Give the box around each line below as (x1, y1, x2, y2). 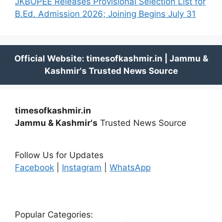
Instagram (62, 163, 102, 173)
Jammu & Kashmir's (15, 118, 98, 128)
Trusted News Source (98, 118, 186, 128)
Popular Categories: (15, 210, 93, 220)
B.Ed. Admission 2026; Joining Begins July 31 (15, 9, 196, 19)
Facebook (15, 163, 54, 173)
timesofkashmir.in (15, 106, 91, 116)
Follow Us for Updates (15, 150, 104, 161)
